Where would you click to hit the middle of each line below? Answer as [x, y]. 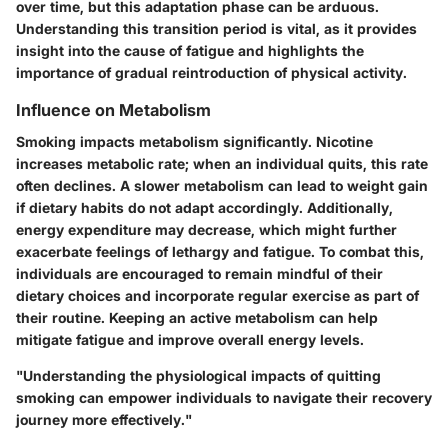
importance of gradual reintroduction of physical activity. [211, 72]
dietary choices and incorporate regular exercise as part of [217, 295]
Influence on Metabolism [113, 109]
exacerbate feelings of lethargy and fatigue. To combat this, [220, 251]
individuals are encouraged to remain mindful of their [199, 273]
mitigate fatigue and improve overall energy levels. [190, 339]
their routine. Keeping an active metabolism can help [197, 317]
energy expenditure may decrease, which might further [206, 229]
